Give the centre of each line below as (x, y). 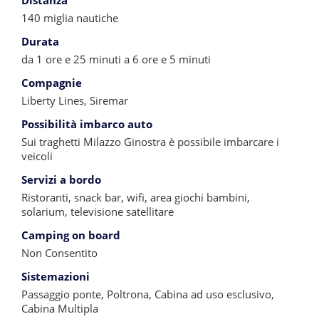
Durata (40, 42)
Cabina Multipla (60, 309)
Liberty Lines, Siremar (75, 101)
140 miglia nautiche (70, 18)
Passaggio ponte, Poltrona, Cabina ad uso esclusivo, (148, 294)
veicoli (37, 156)
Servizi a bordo (61, 180)
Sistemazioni (56, 277)
